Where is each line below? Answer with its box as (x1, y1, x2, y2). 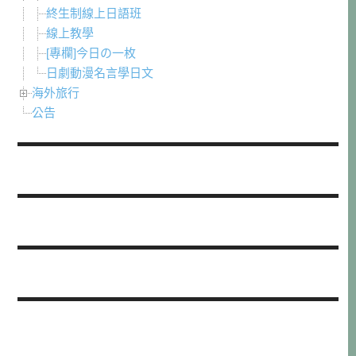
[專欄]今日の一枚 (46, 46, 137, 60)
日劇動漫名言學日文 (46, 66, 154, 80)
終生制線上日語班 (46, 6, 142, 21)
